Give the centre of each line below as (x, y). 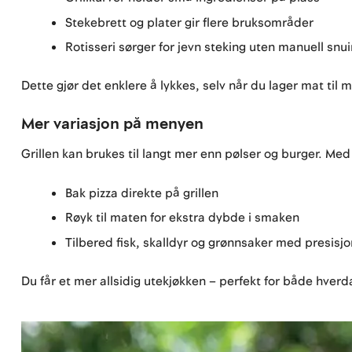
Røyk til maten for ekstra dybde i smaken (183, 218)
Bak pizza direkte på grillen (142, 193)
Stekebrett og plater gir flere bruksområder (190, 22)
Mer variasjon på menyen (113, 125)
